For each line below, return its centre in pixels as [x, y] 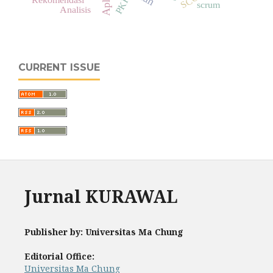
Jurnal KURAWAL [101, 197]
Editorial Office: [59, 256]
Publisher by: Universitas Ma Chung [104, 232]
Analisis [75, 9]
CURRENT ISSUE [59, 68]
